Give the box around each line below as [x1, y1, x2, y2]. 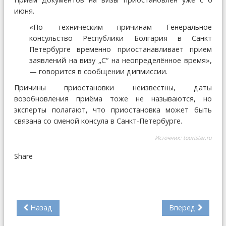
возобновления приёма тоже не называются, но [14, 94, 212, 103]
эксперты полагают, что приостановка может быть [14, 105, 212, 115]
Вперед [169, 203, 196, 212]
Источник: [155, 134, 183, 141]
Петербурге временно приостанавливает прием [29, 44, 212, 54]
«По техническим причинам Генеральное [29, 22, 212, 32]
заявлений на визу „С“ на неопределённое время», [29, 55, 212, 65]
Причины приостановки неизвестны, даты [14, 83, 212, 92]
